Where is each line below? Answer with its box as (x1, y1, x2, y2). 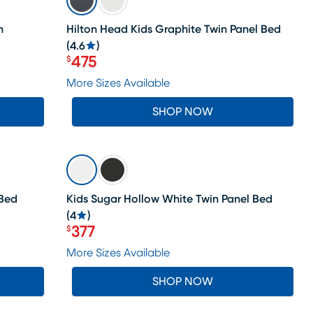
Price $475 (66, 61, 141, 78)
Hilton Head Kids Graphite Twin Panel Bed (66, 24, 282, 35)
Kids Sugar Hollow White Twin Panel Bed (66, 194, 273, 205)
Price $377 (66, 231, 140, 248)
